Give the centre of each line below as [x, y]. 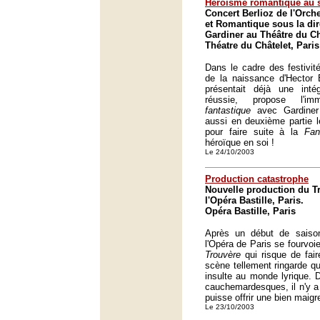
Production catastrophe [257, 179]
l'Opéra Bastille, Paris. [254, 200]
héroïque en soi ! [240, 142]
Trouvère [223, 255]
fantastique [228, 110]
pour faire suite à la [255, 132]
